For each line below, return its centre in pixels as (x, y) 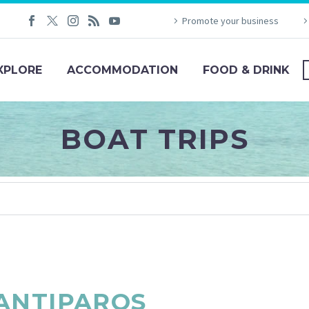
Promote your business (231, 21)
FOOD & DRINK (246, 70)
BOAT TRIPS (154, 139)
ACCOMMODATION (122, 70)
